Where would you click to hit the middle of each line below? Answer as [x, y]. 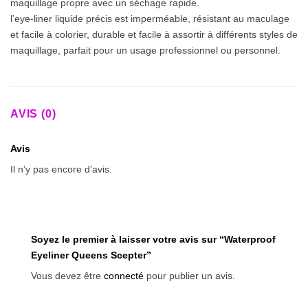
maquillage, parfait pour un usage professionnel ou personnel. [145, 50]
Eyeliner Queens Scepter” [92, 255]
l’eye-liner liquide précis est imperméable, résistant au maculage [150, 18]
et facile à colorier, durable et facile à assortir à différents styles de [154, 34]
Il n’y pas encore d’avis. [61, 169]
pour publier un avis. [189, 275]
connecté [124, 275]
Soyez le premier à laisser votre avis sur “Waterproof [153, 239]
